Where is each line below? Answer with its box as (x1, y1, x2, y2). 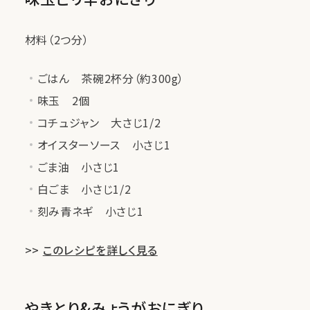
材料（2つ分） (24, 31, 89, 48)
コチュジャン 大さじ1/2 (37, 114, 161, 131)
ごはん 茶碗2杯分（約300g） (37, 70, 185, 87)
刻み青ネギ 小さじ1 (37, 203, 144, 220)
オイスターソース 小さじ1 (37, 136, 171, 154)
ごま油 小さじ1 (37, 158, 120, 176)
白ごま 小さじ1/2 (37, 181, 131, 198)
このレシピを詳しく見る (42, 241, 158, 259)
